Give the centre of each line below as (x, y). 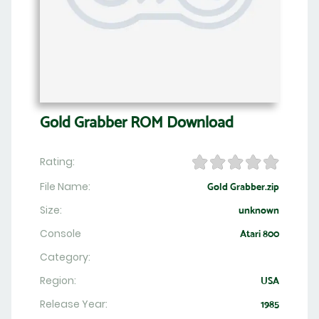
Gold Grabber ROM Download (137, 122)
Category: (65, 257)
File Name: (65, 187)
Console (61, 234)
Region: (58, 281)
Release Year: (74, 304)
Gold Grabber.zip (243, 187)
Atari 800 (260, 234)
